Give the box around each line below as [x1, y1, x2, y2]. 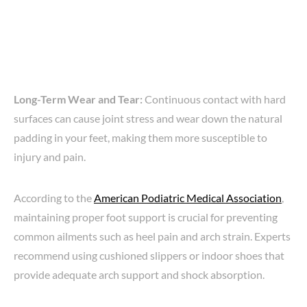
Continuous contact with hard [143, 93, 286, 106]
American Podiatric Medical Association [94, 191, 282, 205]
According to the [14, 191, 94, 205]
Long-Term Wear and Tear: [14, 93, 143, 106]
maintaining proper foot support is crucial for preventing [14, 210, 278, 224]
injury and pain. [14, 150, 86, 164]
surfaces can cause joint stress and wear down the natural [14, 112, 282, 125]
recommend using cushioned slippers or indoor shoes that [14, 249, 284, 262]
